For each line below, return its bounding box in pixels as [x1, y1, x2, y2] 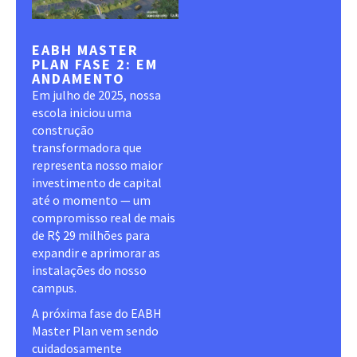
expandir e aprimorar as [32, 244, 160, 261]
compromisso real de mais [32, 209, 175, 226]
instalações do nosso [32, 261, 147, 278]
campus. [32, 279, 76, 296]
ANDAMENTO [32, 69, 125, 88]
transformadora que [32, 139, 142, 155]
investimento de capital [32, 174, 162, 190]
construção [32, 121, 94, 138]
